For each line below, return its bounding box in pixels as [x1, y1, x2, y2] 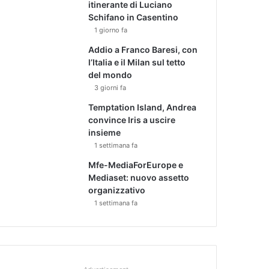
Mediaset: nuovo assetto [88, 172, 190, 183]
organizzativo [88, 184, 146, 195]
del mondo [88, 69, 133, 80]
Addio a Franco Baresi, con [88, 44, 198, 55]
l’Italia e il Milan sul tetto [88, 56, 186, 67]
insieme [88, 127, 121, 138]
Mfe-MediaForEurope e [88, 159, 184, 170]
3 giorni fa [94, 83, 127, 92]
